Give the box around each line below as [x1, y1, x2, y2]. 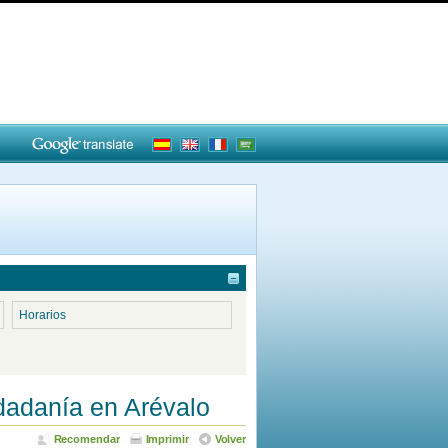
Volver [214, 433, 246, 446]
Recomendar [53, 433, 120, 446]
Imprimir [145, 433, 189, 446]
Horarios [19, 307, 66, 322]
